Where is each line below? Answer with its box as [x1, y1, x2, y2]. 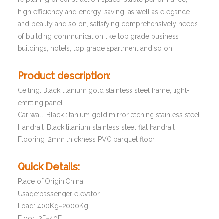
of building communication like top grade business [18, 32, 179, 40]
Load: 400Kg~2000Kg [18, 202, 88, 210]
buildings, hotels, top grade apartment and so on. [18, 44, 175, 52]
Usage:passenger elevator [18, 190, 100, 197]
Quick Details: [18, 161, 80, 173]
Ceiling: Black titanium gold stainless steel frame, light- [18, 87, 190, 94]
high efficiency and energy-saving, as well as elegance [18, 8, 190, 16]
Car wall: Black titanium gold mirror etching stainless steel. [18, 111, 201, 119]
